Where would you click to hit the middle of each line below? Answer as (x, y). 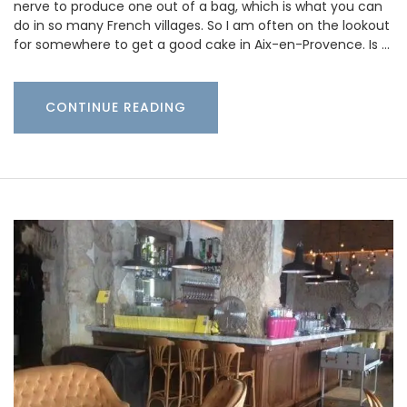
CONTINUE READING (116, 107)
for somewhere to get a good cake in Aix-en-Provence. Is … (202, 44)
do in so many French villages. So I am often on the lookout (202, 25)
